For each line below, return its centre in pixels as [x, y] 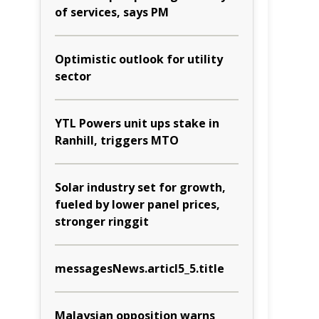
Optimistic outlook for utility [139, 59]
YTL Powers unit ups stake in [137, 123]
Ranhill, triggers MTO [117, 140]
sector [73, 76]
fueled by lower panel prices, [137, 204]
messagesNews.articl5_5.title [140, 268]
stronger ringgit [102, 221]
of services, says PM [112, 12]
